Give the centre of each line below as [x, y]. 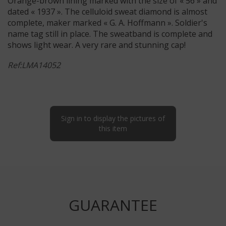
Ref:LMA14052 [34, 65]
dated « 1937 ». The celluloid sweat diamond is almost [107, 12]
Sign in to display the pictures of [113, 119]
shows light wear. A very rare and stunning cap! [97, 45]
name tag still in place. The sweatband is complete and [110, 34]
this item [113, 129]
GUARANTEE [113, 205]
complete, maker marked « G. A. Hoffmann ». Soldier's [107, 23]
